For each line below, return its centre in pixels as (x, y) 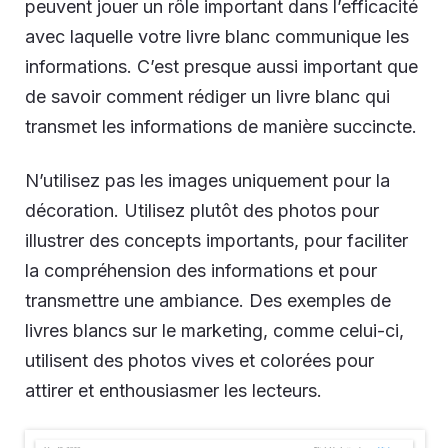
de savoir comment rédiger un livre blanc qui (207, 96)
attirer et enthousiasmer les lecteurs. (173, 390)
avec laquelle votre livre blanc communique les (217, 36)
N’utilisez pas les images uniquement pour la (207, 180)
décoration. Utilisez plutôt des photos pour (202, 210)
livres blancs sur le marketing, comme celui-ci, (214, 330)
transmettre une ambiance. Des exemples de (208, 300)
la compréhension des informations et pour (201, 270)
